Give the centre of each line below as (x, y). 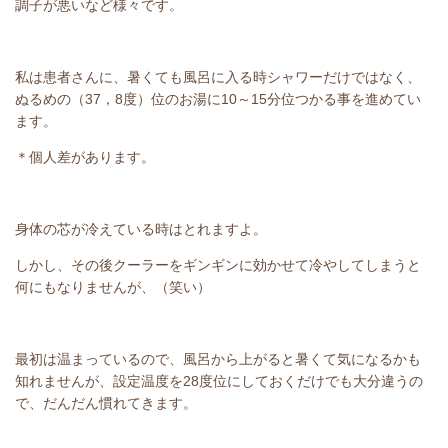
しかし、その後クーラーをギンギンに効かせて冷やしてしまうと (218, 265)
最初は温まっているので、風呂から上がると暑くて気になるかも (218, 359)
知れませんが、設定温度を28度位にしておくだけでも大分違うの (219, 381)
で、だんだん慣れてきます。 (106, 403)
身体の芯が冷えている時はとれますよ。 (141, 229)
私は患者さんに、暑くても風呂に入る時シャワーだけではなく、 (218, 77)
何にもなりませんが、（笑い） (113, 287)
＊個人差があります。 (85, 157)
